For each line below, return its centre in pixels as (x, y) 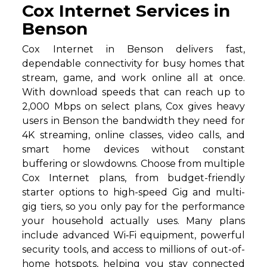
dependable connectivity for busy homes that (133, 64)
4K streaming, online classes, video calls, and (133, 135)
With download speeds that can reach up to (133, 92)
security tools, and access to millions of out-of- (133, 250)
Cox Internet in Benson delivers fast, (133, 49)
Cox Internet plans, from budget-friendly (133, 178)
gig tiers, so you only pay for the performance (133, 207)
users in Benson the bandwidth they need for (133, 121)
